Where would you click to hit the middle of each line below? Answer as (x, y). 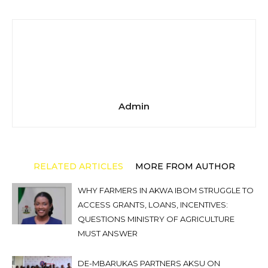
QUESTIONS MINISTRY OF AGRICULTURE (156, 219)
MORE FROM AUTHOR (185, 166)
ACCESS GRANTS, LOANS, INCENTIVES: (153, 205)
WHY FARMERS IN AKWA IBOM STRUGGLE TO (166, 190)
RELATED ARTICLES (78, 166)
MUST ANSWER (108, 233)
